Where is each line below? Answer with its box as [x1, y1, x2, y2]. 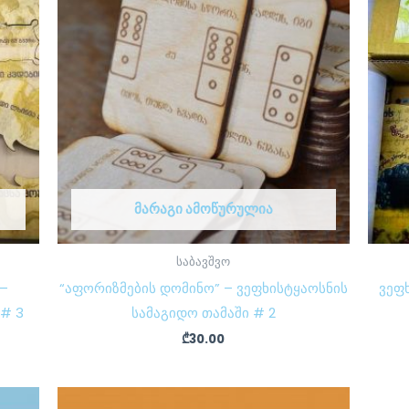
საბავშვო [176, 254, 231, 270]
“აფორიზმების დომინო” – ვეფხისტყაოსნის [58, 278, 348, 298]
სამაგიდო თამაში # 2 [131, 302, 276, 322]
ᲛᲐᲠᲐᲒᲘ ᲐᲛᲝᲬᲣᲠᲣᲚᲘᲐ [133, 198, 273, 218]
